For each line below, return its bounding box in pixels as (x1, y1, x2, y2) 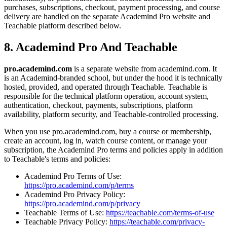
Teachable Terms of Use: (24, 208, 106, 217)
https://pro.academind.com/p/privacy (24, 199, 140, 208)
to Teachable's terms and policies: (4, 154, 110, 163)
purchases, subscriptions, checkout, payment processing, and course (4, 3, 220, 12)
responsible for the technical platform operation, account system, (4, 91, 209, 100)
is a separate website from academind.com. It (72, 64, 217, 73)
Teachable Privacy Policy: (24, 217, 109, 226)
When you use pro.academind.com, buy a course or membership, (4, 127, 211, 136)
